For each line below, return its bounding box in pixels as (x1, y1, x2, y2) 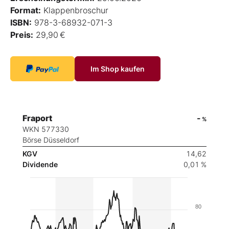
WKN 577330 (22, 124, 69, 133)
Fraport (22, 112, 52, 123)
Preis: (10, 29, 33, 40)
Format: (10, 5, 41, 15)
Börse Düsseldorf (22, 135, 79, 144)
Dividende (22, 159, 58, 169)
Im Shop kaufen (90, 64, 145, 73)
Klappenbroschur (41, 5, 108, 15)
